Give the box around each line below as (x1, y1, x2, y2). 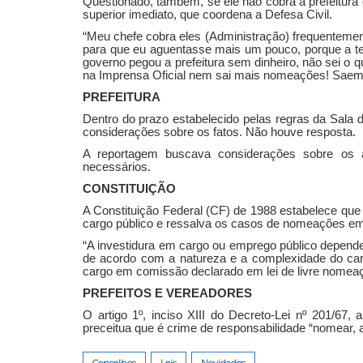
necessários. (83, 160, 151, 173)
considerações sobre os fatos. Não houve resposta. (83, 125, 356, 139)
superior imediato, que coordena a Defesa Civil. (83, 7, 332, 21)
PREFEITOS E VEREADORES (83, 286, 252, 300)
